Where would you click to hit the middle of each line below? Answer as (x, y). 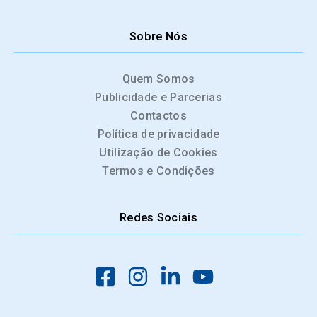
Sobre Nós (158, 37)
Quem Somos (158, 79)
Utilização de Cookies (158, 153)
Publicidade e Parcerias (158, 98)
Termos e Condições (158, 171)
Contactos (158, 116)
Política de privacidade (158, 134)
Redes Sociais (158, 218)
